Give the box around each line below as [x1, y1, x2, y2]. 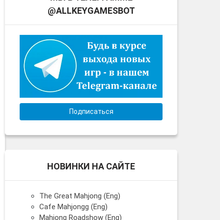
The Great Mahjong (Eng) [39, 191, 120, 200]
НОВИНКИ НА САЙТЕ [47, 161, 135, 171]
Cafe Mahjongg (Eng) [39, 202, 108, 211]
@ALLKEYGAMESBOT [47, 5, 135, 16]
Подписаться [69, 107, 113, 115]
